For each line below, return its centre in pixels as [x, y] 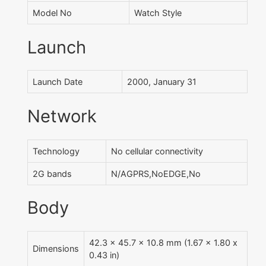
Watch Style [158, 13]
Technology [56, 151]
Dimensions [56, 249]
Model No [52, 13]
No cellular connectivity [157, 151]
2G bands [52, 173]
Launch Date [58, 82]
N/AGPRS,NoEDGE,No [156, 173]
